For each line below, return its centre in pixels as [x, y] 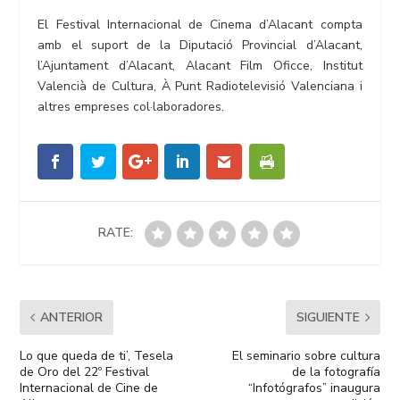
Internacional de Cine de [89, 387]
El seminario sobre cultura [306, 355]
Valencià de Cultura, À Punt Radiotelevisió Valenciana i [200, 86]
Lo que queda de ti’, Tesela [97, 355]
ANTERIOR [72, 317]
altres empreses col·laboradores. [131, 106]
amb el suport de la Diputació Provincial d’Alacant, [200, 45]
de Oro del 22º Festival [85, 371]
